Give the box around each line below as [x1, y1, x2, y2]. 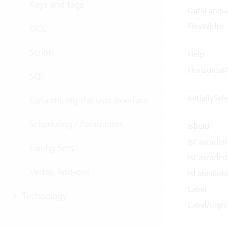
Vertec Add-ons [30, 166, 90, 178]
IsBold [187, 121, 209, 131]
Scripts [30, 46, 55, 58]
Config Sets [30, 142, 73, 154]
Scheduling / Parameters [30, 118, 123, 130]
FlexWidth [187, 21, 224, 32]
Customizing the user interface [30, 94, 149, 106]
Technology [22, 190, 67, 202]
